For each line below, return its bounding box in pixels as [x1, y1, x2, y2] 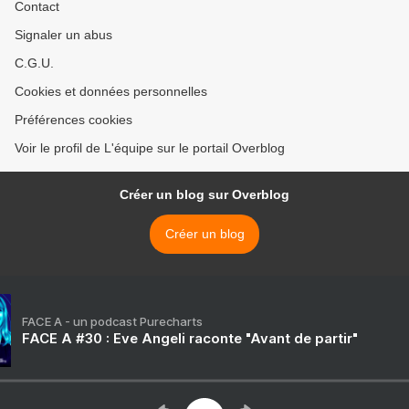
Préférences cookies [15, 112, 132, 128]
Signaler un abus [15, 27, 112, 43]
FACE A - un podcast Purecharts [22, 314, 203, 330]
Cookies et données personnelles [15, 84, 207, 100]
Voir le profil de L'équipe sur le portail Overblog [15, 141, 285, 156]
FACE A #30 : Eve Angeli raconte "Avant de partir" [22, 330, 358, 348]
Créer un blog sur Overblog [120, 187, 289, 203]
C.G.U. [15, 56, 54, 71]
